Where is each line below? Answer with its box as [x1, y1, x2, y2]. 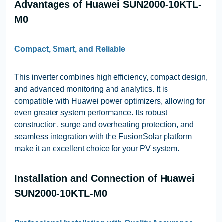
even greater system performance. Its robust [14, 108, 167, 117]
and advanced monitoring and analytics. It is [14, 84, 168, 93]
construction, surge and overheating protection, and [14, 120, 194, 129]
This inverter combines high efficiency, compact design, [14, 72, 208, 81]
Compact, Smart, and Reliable [14, 44, 125, 53]
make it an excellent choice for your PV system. [14, 144, 179, 153]
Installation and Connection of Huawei [14, 172, 195, 184]
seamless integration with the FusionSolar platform [14, 132, 192, 141]
